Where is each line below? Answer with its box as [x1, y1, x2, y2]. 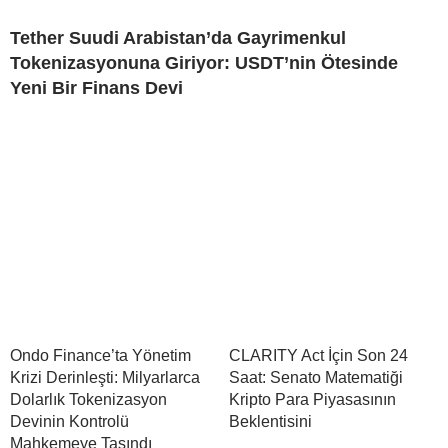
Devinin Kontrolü [10, 412, 129, 430]
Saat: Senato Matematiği [229, 368, 403, 386]
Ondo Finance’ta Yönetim [10, 346, 191, 364]
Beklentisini [229, 412, 312, 430]
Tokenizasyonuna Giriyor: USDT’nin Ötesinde [10, 52, 398, 73]
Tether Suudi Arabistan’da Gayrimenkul [10, 27, 346, 48]
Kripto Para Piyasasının [229, 390, 396, 408]
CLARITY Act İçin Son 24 [229, 346, 408, 364]
